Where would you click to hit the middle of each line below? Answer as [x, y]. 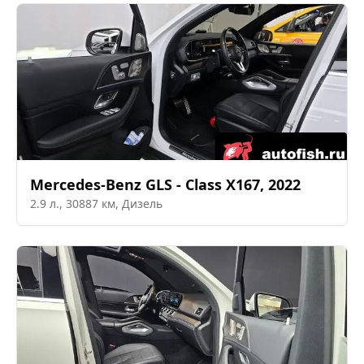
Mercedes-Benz [86, 185]
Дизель [142, 204]
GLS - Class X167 [203, 185]
